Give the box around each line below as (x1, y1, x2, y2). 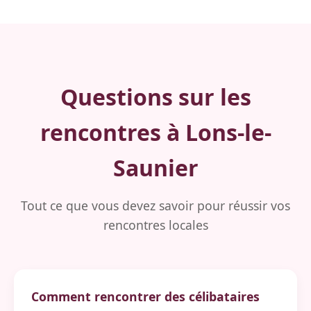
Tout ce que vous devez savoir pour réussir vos (21, 197, 290, 214)
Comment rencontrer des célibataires (31, 288, 260, 305)
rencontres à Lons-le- (40, 117, 271, 147)
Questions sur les (60, 82, 251, 112)
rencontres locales (103, 217, 208, 233)
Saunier (112, 153, 199, 183)
